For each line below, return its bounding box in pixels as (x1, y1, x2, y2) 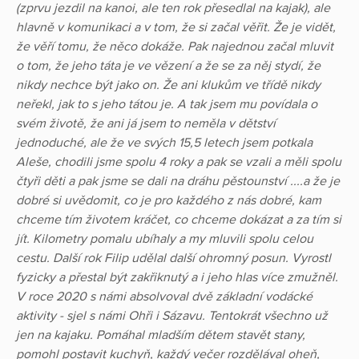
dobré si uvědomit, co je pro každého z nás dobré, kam (16, 192, 321, 209)
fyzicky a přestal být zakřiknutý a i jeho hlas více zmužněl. (16, 269, 338, 286)
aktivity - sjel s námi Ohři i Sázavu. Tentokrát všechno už (16, 308, 328, 325)
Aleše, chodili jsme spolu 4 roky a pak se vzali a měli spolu (16, 154, 341, 171)
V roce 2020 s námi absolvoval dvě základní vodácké (16, 288, 313, 305)
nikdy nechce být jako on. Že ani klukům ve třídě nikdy (16, 77, 321, 94)
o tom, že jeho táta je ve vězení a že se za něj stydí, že (16, 58, 321, 75)
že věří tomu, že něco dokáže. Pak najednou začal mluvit (16, 38, 333, 55)
